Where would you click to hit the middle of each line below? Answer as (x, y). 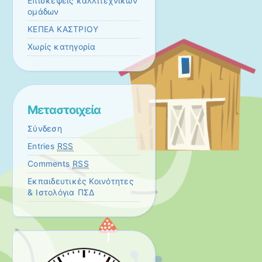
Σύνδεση (45, 129)
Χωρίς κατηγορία (62, 46)
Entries (42, 146)
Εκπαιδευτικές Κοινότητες (80, 182)
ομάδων (43, 11)
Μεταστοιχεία (64, 110)
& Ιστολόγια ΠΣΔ (61, 193)
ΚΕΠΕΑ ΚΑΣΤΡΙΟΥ (63, 29)
